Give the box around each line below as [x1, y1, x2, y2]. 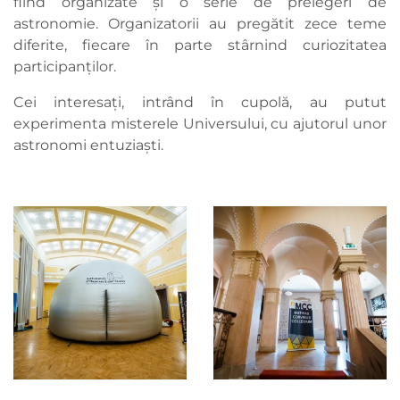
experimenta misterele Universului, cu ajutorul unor [13, 115, 387, 133]
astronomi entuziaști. [13, 137, 163, 154]
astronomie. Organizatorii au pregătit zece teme [13, 15, 387, 33]
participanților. [13, 58, 116, 76]
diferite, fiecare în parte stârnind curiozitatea [13, 37, 387, 54]
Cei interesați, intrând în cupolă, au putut [13, 94, 387, 112]
